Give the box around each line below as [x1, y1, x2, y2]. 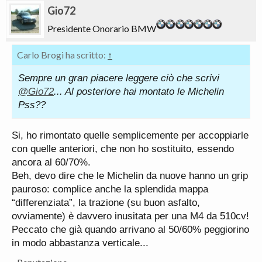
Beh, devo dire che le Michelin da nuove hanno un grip [12, 170, 248, 181]
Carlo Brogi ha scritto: [17, 49, 108, 60]
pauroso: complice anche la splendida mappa [12, 184, 208, 195]
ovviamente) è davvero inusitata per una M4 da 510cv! [12, 211, 249, 222]
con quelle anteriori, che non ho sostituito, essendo [12, 143, 234, 154]
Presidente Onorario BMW [47, 23, 156, 34]
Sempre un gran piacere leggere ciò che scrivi [18, 73, 219, 84]
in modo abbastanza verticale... [12, 237, 149, 249]
